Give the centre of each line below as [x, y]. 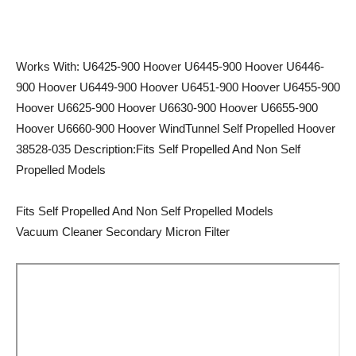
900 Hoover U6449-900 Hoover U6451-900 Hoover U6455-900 [178, 87]
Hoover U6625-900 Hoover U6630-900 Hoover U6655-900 [167, 108]
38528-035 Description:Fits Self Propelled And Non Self [158, 149]
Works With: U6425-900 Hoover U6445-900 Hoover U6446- [170, 66]
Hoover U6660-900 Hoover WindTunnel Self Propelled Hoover [176, 128]
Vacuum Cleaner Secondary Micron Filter [123, 232]
